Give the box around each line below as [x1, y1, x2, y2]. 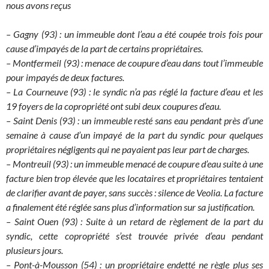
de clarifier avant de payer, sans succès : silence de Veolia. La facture [6, 187, 263, 198]
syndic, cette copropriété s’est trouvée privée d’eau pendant [6, 230, 263, 241]
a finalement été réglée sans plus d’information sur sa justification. [6, 201, 255, 213]
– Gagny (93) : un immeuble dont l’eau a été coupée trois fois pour [6, 28, 263, 40]
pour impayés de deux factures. [6, 71, 124, 83]
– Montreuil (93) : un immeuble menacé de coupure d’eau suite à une [6, 158, 263, 169]
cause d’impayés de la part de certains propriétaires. [6, 43, 203, 54]
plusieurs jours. [6, 244, 63, 256]
